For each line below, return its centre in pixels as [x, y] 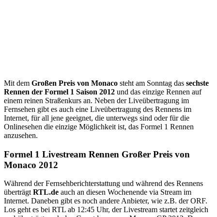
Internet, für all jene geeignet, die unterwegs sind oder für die [97, 118]
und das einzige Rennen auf [158, 92]
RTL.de [46, 192]
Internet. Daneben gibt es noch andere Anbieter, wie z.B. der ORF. [106, 201]
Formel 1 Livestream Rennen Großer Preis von [97, 154]
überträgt [18, 192]
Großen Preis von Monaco [75, 83]
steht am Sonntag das [152, 83]
